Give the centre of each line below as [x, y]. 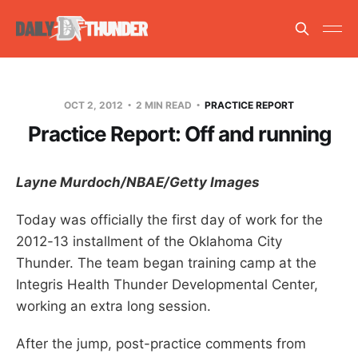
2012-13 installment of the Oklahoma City [149, 241]
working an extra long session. [113, 306]
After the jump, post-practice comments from [161, 343]
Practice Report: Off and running [179, 133]
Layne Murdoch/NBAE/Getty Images [138, 182]
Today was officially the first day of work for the [169, 219]
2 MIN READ [164, 105]
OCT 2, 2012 [95, 105]
